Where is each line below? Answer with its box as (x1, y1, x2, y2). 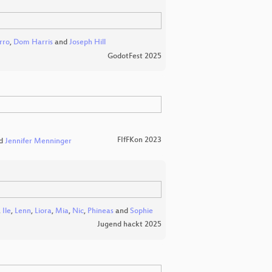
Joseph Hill (69, 38, 106, 47)
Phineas (87, 206, 114, 216)
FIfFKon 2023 (117, 135, 161, 144)
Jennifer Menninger (5, 137, 72, 146)
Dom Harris (13, 38, 53, 47)
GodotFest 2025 (107, 52, 161, 61)
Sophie (129, 206, 153, 216)
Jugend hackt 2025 (97, 220, 161, 229)
